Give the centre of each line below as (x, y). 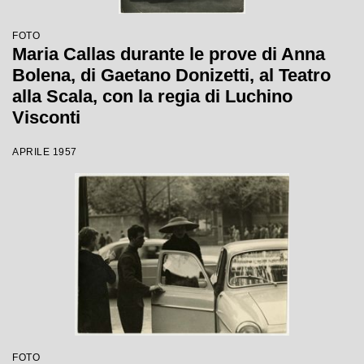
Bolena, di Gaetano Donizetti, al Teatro (171, 75)
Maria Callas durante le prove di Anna (169, 54)
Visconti (46, 117)
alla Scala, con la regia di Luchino (152, 96)
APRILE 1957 (45, 152)
